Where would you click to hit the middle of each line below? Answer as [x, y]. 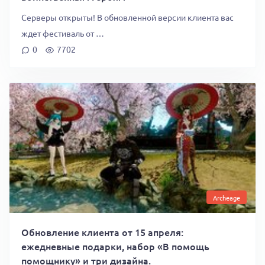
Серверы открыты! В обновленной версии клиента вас [127, 17]
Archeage [226, 197]
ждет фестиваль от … [63, 33]
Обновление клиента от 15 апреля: [102, 232]
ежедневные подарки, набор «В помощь [115, 246]
